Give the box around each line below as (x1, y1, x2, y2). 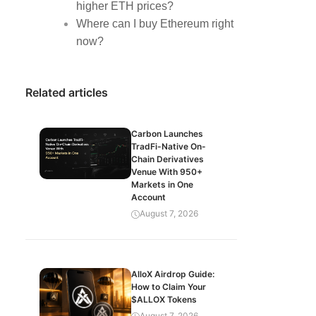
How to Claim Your (131, 281, 206, 292)
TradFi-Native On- (131, 141, 206, 152)
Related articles (25, 85, 108, 99)
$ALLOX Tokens (131, 294, 197, 305)
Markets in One (131, 179, 193, 190)
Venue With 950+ (131, 166, 202, 177)
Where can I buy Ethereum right (76, 18, 233, 30)
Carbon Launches (131, 128, 203, 139)
